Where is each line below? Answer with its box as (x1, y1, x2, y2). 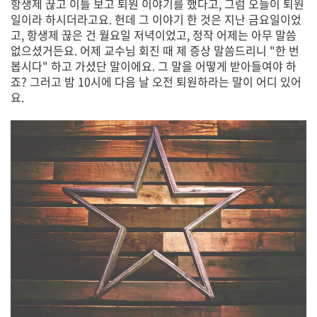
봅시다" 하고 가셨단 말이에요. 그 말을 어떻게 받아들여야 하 (11, 57, 296, 74)
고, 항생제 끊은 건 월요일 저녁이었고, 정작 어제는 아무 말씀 (11, 25, 296, 43)
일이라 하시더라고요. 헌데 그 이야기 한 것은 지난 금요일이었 (11, 10, 301, 28)
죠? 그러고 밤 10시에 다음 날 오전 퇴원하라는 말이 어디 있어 (11, 72, 301, 90)
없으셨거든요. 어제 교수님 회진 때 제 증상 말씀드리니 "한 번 (11, 41, 299, 59)
